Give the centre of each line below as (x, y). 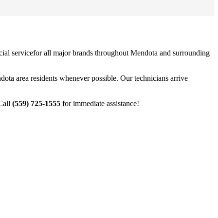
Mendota (144, 53)
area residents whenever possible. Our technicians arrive (101, 78)
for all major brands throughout (82, 53)
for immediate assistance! (100, 103)
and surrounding (184, 53)
